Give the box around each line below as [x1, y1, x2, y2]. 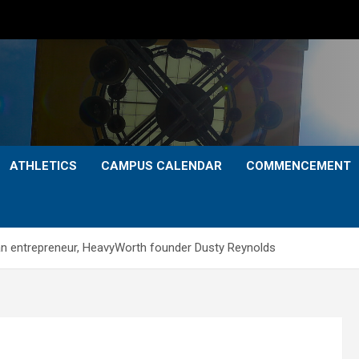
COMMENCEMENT [246, 159, 351, 173]
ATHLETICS [10, 159, 77, 173]
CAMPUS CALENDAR [101, 159, 222, 173]
